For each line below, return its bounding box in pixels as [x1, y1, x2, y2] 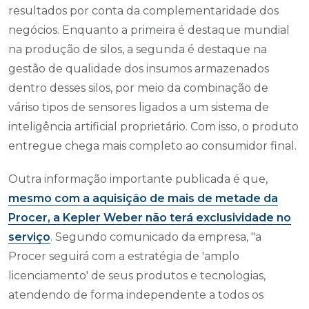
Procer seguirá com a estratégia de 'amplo [8, 250, 239, 263]
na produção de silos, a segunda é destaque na [8, 43, 267, 56]
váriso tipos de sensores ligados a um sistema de [8, 101, 269, 114]
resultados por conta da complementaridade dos [8, 4, 279, 17]
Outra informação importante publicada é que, [8, 172, 268, 186]
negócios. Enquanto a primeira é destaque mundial [8, 23, 290, 37]
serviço [8, 230, 50, 243]
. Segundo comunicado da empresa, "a [50, 230, 261, 243]
